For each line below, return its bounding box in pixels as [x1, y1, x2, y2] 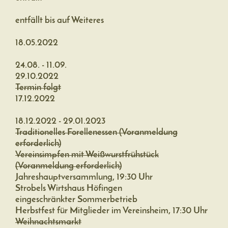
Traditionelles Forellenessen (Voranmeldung [15, 128, 178, 137]
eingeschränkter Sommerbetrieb [15, 195, 137, 204]
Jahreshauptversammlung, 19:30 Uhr [15, 173, 153, 182]
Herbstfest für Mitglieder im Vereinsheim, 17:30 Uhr [15, 206, 208, 215]
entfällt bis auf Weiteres [15, 16, 104, 25]
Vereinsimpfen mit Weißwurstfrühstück [15, 150, 159, 159]
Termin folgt [15, 83, 61, 92]
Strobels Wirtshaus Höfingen [15, 184, 122, 193]
